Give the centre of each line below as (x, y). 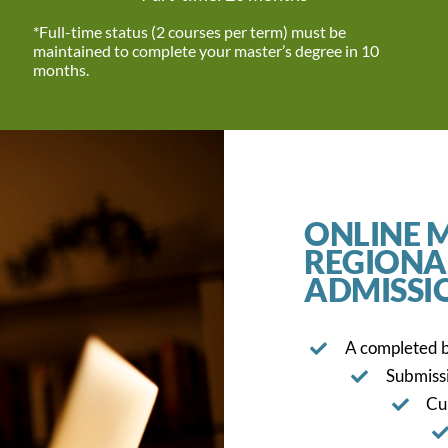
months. (60, 69)
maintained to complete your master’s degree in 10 (205, 50)
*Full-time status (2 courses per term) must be (189, 31)
